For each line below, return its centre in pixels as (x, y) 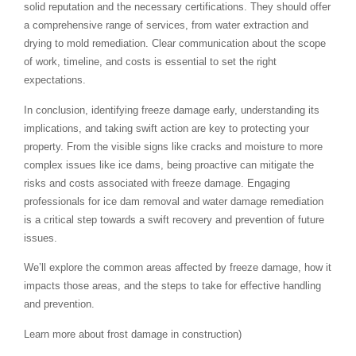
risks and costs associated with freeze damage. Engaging (157, 183)
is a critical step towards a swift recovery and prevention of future (174, 219)
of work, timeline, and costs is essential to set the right (150, 62)
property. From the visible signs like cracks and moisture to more (173, 146)
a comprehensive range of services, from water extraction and (166, 25)
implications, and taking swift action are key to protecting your (166, 128)
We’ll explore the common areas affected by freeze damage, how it (178, 268)
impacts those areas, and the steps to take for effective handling (172, 286)
